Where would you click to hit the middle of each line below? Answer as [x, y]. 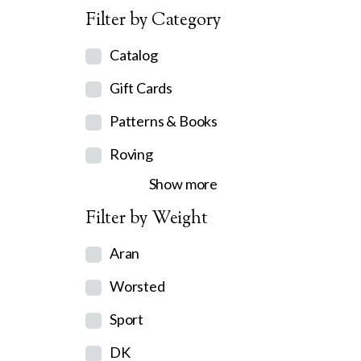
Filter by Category [154, 21]
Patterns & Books [164, 121]
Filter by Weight [147, 219]
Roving [131, 154]
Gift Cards [141, 88]
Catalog [133, 55]
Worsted [137, 286]
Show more [183, 184]
